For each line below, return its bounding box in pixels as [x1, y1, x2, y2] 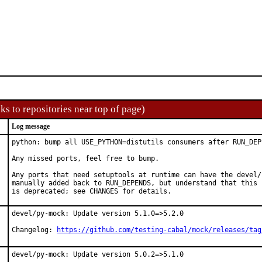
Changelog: [12, 226, 57, 234]
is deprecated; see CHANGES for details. [12, 187, 171, 195]
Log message [12, 122, 50, 130]
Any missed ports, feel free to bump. [12, 154, 159, 163]
